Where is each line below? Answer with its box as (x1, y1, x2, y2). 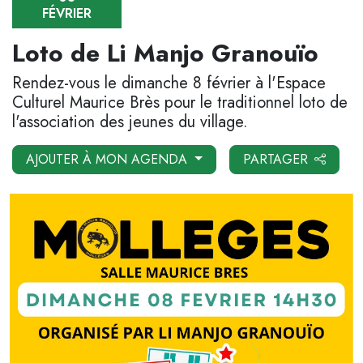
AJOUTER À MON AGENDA (26, 150, 191, 169)
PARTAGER (242, 150, 308, 169)
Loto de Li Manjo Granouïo (12, 36, 318, 71)
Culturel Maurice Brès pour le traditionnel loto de (12, 91, 348, 115)
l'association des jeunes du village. (12, 110, 248, 135)
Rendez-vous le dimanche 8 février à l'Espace (12, 71, 326, 96)
